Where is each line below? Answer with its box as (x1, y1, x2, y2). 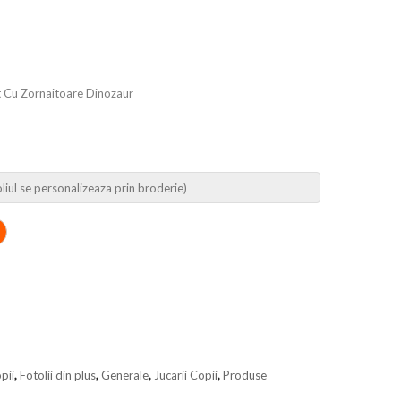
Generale (101, 368, 149, 382)
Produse (223, 368, 267, 382)
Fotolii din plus (20, 368, 96, 382)
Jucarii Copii (154, 368, 218, 382)
